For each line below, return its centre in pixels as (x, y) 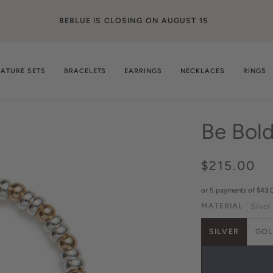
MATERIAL (222, 206)
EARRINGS (144, 71)
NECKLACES (203, 71)
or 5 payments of (229, 190)
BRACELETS (85, 71)
